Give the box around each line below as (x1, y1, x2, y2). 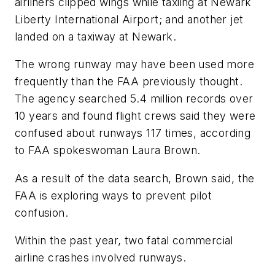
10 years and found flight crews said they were (15, 109, 256, 123)
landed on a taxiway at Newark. (15, 29, 176, 43)
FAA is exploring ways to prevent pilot (15, 188, 212, 202)
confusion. (15, 206, 69, 219)
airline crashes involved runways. (15, 251, 187, 265)
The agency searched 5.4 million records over (15, 92, 254, 106)
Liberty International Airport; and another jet (15, 12, 244, 26)
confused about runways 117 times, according (15, 126, 251, 140)
